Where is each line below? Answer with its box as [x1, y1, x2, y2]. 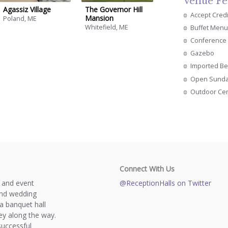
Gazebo [190, 49, 215, 58]
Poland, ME [3, 14, 37, 23]
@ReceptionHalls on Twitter [119, 178, 211, 188]
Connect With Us [119, 163, 175, 174]
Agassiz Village [3, 4, 51, 14]
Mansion [85, 13, 114, 23]
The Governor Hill [85, 4, 143, 14]
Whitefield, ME [85, 23, 129, 32]
